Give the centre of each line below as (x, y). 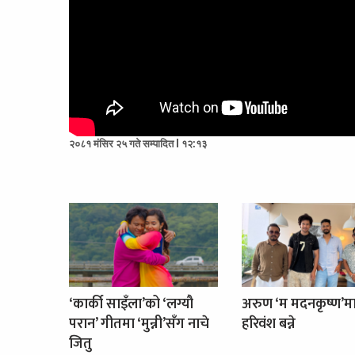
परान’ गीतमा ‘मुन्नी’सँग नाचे (139, 324)
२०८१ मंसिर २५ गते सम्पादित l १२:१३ (138, 144)
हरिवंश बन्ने (268, 324)
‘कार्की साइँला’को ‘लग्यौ (131, 305)
